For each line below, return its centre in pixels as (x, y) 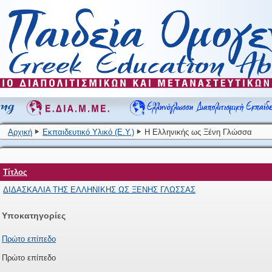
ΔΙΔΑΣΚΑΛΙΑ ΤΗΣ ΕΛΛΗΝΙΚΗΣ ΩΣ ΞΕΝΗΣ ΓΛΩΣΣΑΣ (99, 190)
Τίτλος (15, 172)
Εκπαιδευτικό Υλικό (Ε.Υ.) (88, 132)
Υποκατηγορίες (34, 216)
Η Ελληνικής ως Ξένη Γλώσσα (198, 132)
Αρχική (20, 132)
